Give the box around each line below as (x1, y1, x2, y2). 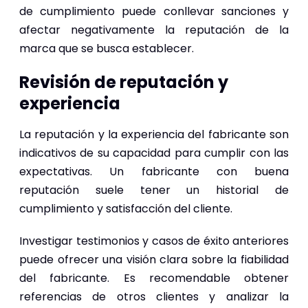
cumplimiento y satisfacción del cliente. (19, 200, 232, 217)
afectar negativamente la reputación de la (19, 21, 289, 38)
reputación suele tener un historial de (19, 181, 289, 198)
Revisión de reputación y (19, 70, 228, 93)
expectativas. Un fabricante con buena (19, 163, 289, 179)
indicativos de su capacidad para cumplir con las (19, 144, 289, 161)
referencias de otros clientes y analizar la (19, 288, 289, 305)
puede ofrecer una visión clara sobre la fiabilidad (19, 251, 289, 267)
